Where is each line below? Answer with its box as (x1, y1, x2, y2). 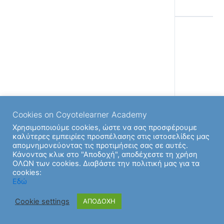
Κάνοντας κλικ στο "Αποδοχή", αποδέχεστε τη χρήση (12, 150, 197, 159)
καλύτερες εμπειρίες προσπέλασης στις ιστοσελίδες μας (12, 132, 209, 141)
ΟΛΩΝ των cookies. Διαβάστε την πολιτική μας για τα (12, 159, 199, 168)
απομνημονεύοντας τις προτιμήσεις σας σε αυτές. (12, 141, 188, 150)
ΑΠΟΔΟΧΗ (83, 197, 115, 205)
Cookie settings (15, 196, 69, 206)
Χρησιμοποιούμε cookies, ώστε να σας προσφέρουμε (12, 123, 197, 132)
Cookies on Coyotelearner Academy (12, 109, 147, 119)
